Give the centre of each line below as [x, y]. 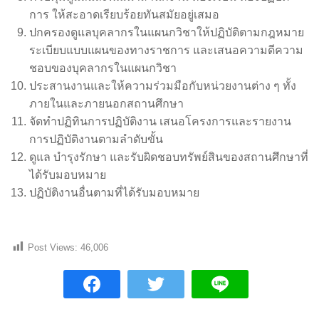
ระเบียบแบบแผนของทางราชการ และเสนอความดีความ [166, 50]
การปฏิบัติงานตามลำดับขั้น [96, 139]
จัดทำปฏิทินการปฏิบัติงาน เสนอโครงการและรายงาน [160, 121]
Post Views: [53, 247]
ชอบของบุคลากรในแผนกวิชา [103, 68]
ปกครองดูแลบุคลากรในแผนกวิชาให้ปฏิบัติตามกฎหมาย [166, 32]
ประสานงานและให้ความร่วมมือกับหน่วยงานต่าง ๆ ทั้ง [162, 85]
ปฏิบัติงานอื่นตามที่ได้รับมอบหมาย [114, 192]
